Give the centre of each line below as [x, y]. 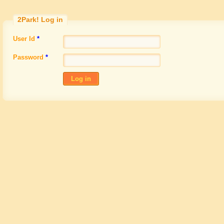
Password [29, 57]
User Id [25, 39]
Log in [51, 19]
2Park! [28, 19]
